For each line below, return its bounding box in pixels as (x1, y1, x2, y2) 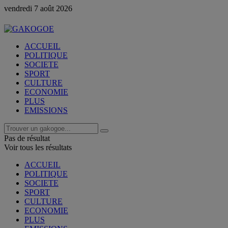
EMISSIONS (24, 106, 68, 115)
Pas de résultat (4, 134, 50, 142)
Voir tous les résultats (4, 143, 72, 152)
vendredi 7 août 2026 (4, 4, 72, 13)
